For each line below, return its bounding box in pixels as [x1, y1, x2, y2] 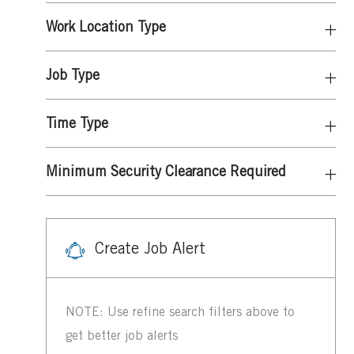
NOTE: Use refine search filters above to [66, 304, 295, 320]
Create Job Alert [95, 239, 205, 258]
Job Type [46, 66, 100, 83]
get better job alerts [66, 328, 178, 344]
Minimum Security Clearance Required [46, 162, 286, 179]
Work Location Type [46, 17, 166, 35]
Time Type [46, 114, 108, 131]
